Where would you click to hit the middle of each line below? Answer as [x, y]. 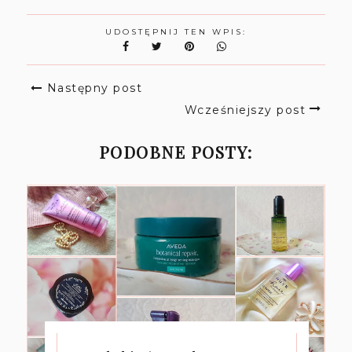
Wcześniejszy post [245, 110]
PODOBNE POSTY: [176, 152]
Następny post [95, 88]
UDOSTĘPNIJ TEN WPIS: [176, 32]
